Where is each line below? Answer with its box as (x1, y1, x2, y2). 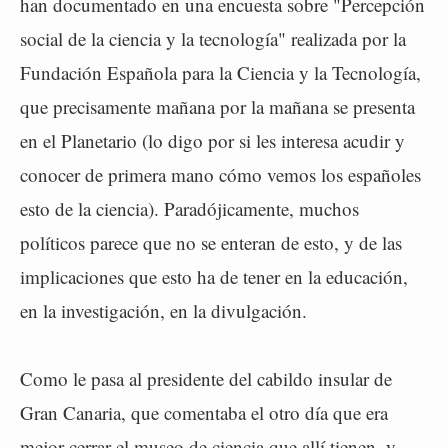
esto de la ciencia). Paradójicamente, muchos (20, 196, 359, 221)
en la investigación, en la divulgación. (20, 298, 307, 323)
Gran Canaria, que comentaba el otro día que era (20, 400, 388, 425)
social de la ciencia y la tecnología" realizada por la (20, 26, 406, 51)
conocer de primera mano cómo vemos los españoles (20, 162, 421, 187)
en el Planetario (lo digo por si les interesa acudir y (20, 128, 405, 153)
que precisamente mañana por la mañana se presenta (20, 94, 415, 119)
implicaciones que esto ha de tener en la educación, (20, 264, 408, 289)
